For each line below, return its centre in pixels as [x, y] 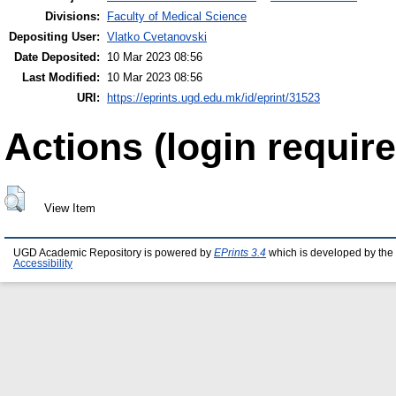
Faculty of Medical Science [177, 16]
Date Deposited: [57, 57]
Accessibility [43, 263]
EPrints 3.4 [240, 252]
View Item [69, 208]
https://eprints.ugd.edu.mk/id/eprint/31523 [213, 97]
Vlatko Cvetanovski [157, 36]
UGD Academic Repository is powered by [114, 252]
